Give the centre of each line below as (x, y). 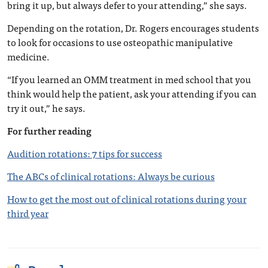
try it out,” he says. (46, 108)
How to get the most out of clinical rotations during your (127, 199)
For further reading (49, 130)
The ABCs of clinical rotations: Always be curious (111, 176)
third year (28, 213)
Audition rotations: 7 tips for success (85, 153)
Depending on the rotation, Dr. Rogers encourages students (133, 28)
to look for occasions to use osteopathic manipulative (120, 42)
